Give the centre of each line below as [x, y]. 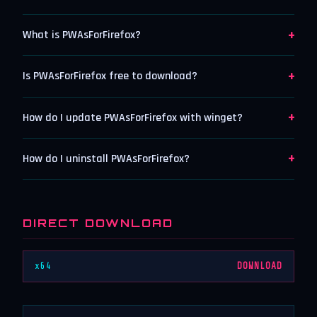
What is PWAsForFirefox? [82, 35]
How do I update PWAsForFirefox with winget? [133, 117]
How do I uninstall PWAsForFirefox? [106, 158]
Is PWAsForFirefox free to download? [110, 76]
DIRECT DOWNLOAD [98, 223]
